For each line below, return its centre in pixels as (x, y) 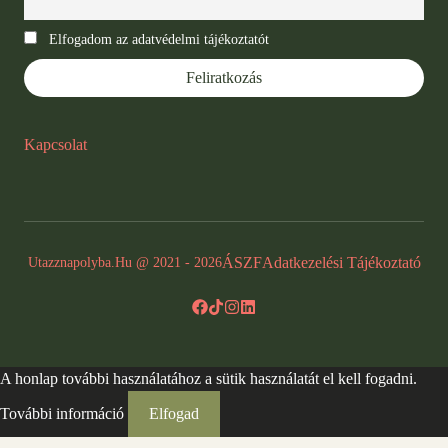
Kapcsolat (55, 144)
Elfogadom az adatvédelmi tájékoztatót (159, 38)
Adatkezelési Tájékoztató (341, 262)
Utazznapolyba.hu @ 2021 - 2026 (124, 262)
